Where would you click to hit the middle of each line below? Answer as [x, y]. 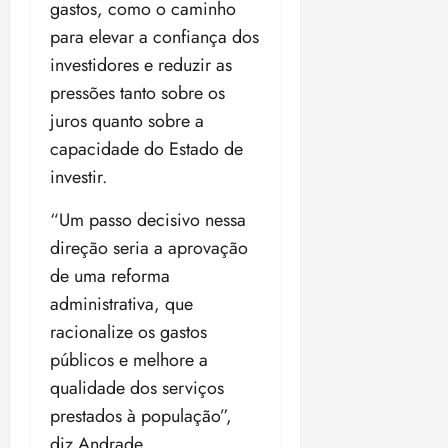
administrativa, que [121, 304]
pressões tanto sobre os [137, 93]
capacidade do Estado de [146, 149]
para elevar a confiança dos [154, 37]
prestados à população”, [141, 416]
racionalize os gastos [128, 332]
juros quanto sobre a [127, 121]
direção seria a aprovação [149, 248]
